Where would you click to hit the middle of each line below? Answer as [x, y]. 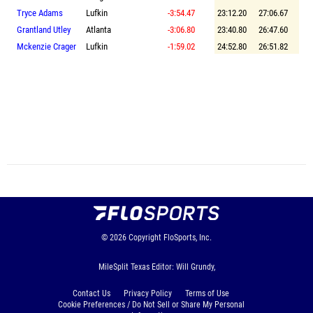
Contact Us [92, 293]
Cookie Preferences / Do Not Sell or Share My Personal [151, 304]
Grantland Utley [44, 29]
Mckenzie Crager [46, 46]
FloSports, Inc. [188, 237]
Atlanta [99, 29]
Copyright [145, 237]
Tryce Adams [40, 13]
